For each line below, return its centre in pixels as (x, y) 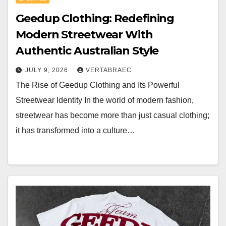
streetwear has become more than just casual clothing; (112, 115)
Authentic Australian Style (87, 51)
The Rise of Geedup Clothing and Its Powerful (98, 85)
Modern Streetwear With (84, 35)
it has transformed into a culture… (75, 130)
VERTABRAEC (109, 70)
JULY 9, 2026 (48, 70)
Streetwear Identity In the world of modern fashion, (105, 100)
